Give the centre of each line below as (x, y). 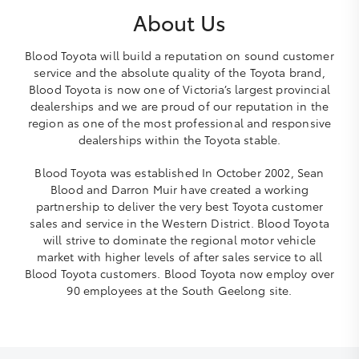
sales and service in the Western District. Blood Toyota (179, 223)
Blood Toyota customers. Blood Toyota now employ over (179, 273)
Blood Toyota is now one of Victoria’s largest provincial (179, 89)
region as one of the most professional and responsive (179, 123)
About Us (179, 22)
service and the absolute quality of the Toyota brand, (179, 72)
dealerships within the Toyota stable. (179, 139)
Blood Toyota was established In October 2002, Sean (179, 172)
